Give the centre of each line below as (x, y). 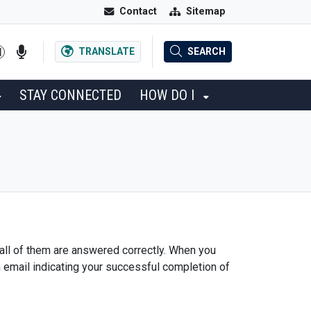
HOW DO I (169, 95)
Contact (138, 11)
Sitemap (206, 11)
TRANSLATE (107, 51)
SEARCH (207, 51)
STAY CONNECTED (70, 95)
